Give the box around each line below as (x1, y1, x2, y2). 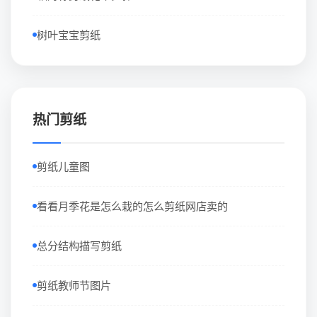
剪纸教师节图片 (37, 279, 111, 292)
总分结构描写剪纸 (37, 239, 122, 252)
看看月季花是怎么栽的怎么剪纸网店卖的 (37, 200, 228, 212)
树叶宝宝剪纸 (37, 28, 100, 41)
